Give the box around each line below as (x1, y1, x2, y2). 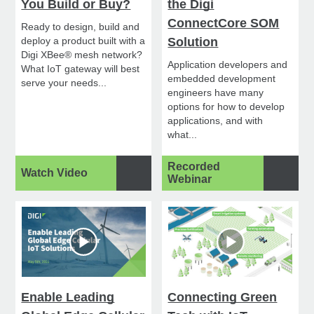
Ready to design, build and (21, 21, 140, 33)
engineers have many (168, 87, 264, 99)
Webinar (168, 173, 212, 186)
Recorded (168, 161, 221, 173)
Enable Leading (21, 290, 115, 305)
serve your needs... (21, 77, 107, 89)
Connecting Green (168, 290, 278, 305)
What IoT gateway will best (21, 63, 140, 75)
